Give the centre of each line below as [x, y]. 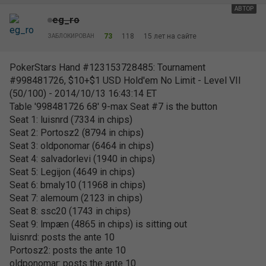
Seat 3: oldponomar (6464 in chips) [82, 146]
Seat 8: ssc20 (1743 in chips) [70, 211]
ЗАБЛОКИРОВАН [71, 36]
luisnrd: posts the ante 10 [62, 237]
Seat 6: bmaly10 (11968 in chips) [77, 185]
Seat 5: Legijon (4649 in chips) [72, 172]
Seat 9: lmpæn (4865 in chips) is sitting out [98, 224]
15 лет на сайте [170, 36]
